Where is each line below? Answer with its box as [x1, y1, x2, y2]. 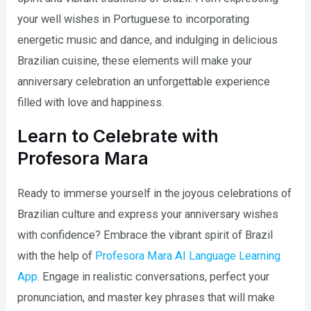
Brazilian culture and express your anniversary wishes [17, 207, 279, 221]
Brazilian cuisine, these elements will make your [17, 54, 253, 68]
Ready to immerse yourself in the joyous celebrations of [17, 186, 292, 200]
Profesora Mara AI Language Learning [95, 249, 281, 262]
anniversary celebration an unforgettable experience [17, 75, 271, 89]
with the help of [17, 249, 96, 262]
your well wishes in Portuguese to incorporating [17, 12, 250, 26]
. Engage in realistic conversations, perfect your [37, 269, 270, 283]
